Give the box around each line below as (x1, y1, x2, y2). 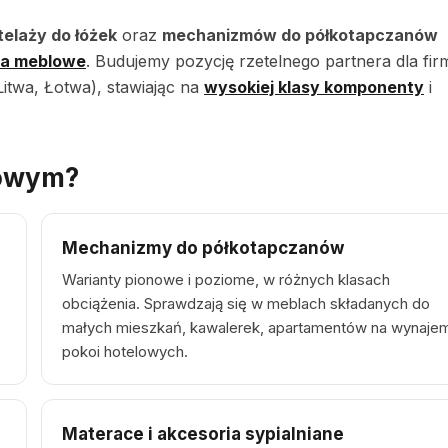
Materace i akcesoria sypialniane (62, 424, 344, 444)
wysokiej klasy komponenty (204, 77, 424, 97)
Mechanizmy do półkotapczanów (62, 238, 344, 258)
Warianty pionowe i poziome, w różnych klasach (62, 270, 390, 289)
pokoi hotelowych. (62, 342, 188, 361)
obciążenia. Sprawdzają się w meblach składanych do (62, 294, 430, 313)
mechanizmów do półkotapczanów (162, 25, 438, 45)
